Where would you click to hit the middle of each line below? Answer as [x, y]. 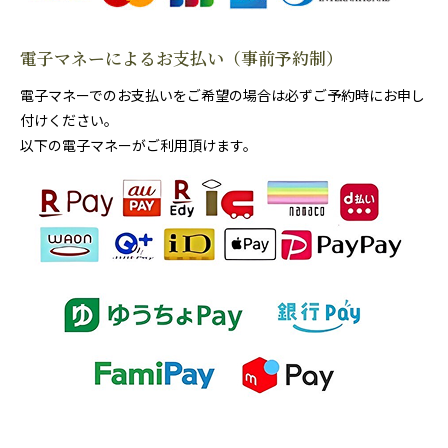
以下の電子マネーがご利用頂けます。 [138, 144]
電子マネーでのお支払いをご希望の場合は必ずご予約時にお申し [222, 94]
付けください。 [69, 119]
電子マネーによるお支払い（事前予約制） [181, 57]
